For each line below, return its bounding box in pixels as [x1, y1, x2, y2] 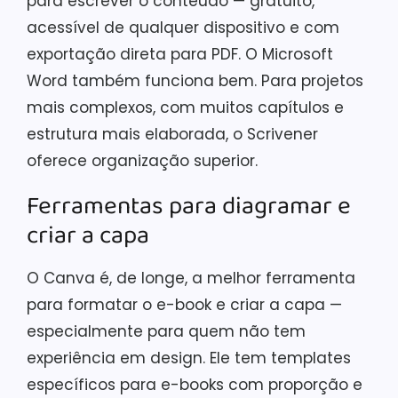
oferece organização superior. [27, 149, 258, 171]
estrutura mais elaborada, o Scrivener [27, 123, 318, 145]
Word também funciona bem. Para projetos [27, 69, 363, 92]
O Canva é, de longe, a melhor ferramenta [27, 267, 355, 289]
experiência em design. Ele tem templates [27, 346, 351, 369]
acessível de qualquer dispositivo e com [27, 16, 339, 38]
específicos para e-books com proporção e [27, 373, 362, 395]
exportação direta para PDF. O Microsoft [27, 43, 333, 65]
